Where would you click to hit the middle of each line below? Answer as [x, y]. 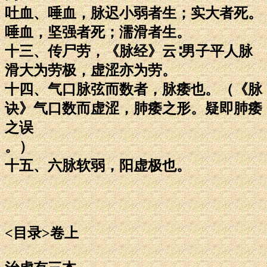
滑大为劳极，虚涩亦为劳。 [91, 70]
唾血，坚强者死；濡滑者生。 [98, 32]
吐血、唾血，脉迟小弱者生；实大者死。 [133, 13]
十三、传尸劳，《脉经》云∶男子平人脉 [129, 51]
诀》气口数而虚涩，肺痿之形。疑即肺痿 [133, 108]
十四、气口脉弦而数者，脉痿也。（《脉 [133, 89]
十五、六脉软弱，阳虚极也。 [98, 165]
